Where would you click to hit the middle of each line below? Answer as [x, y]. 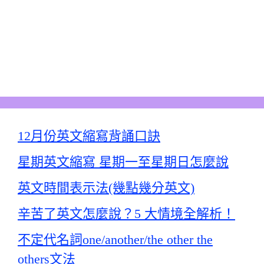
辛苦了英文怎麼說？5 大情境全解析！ [126, 214]
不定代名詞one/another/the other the [115, 240]
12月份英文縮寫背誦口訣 [89, 136]
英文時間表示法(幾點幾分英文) [106, 188]
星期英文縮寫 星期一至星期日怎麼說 [123, 162]
